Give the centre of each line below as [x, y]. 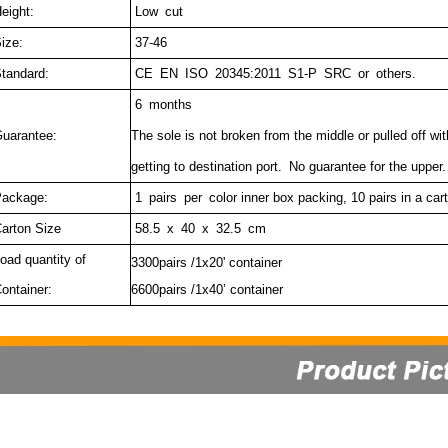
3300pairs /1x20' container [206, 262]
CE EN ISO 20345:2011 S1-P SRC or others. [273, 73]
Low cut [156, 11]
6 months [161, 104]
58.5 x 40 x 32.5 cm [200, 228]
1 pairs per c [173, 197]
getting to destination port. [209, 166]
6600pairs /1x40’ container [206, 289]
